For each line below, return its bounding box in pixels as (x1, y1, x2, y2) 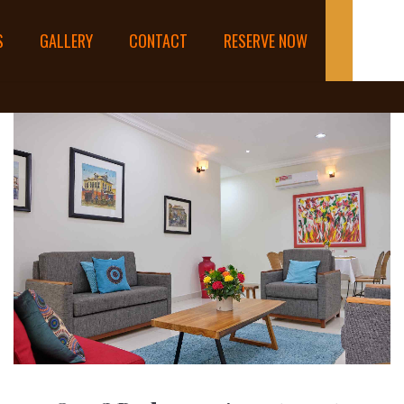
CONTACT (129, 29, 188, 52)
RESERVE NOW (224, 29, 308, 52)
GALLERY (40, 29, 93, 52)
